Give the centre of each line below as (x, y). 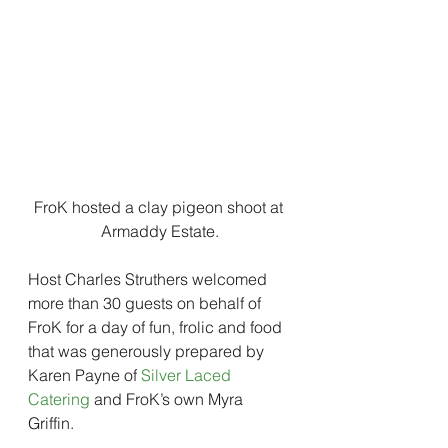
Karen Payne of (84, 375)
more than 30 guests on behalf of (146, 303)
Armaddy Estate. (160, 231)
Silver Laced (188, 375)
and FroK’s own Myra (168, 399)
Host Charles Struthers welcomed (149, 279)
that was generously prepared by (148, 351)
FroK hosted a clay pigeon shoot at (160, 207)
